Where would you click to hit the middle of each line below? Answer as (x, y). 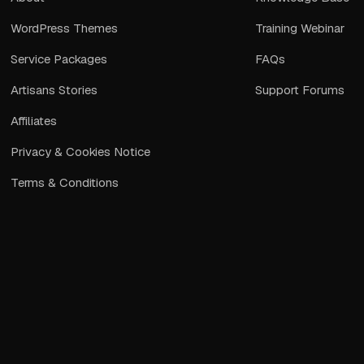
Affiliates (34, 120)
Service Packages (59, 58)
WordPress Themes (65, 28)
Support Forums (300, 89)
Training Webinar (300, 28)
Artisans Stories (54, 89)
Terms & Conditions (65, 182)
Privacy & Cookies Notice (81, 151)
